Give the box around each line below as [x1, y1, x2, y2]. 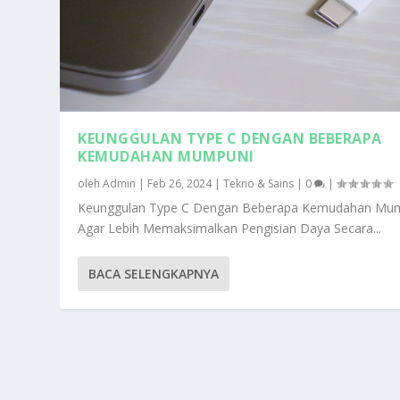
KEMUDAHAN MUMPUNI [78, 146, 254, 166]
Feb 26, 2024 [147, 175, 212, 191]
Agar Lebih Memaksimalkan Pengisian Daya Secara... [78, 219, 382, 237]
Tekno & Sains [223, 175, 295, 191]
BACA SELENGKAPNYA [88, 264, 220, 282]
